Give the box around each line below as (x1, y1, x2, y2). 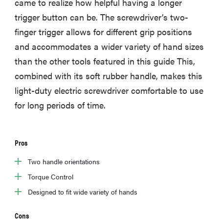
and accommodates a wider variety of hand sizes (15, 40, 204, 53)
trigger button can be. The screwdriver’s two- (15, 11, 188, 23)
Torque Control (28, 172, 73, 182)
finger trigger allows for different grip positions (15, 25, 192, 38)
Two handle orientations (28, 156, 100, 167)
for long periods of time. (15, 99, 106, 111)
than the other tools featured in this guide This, (15, 55, 195, 67)
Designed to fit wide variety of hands (28, 187, 137, 197)
